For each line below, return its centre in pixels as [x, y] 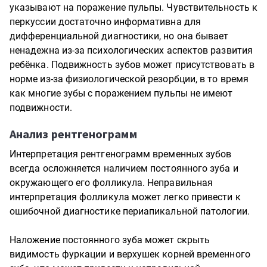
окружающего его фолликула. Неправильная [111, 183]
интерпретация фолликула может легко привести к [125, 197]
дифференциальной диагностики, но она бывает [119, 36]
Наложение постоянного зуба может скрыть [110, 240]
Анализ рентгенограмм [73, 134]
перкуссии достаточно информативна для [105, 22]
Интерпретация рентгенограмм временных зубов [121, 154]
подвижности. [41, 108]
